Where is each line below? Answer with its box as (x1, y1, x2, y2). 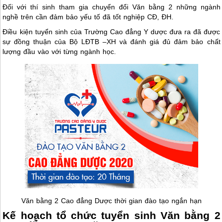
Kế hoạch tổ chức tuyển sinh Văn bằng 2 (2, 209, 221, 221)
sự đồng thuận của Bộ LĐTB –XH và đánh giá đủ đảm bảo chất (2, 37, 221, 46)
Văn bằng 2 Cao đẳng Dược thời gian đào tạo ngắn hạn (21, 196, 202, 205)
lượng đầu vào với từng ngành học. (2, 47, 116, 55)
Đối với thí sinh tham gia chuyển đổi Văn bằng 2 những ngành (2, 2, 221, 11)
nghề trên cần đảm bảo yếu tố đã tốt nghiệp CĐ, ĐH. (2, 12, 174, 21)
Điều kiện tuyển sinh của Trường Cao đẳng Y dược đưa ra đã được (2, 27, 221, 36)
